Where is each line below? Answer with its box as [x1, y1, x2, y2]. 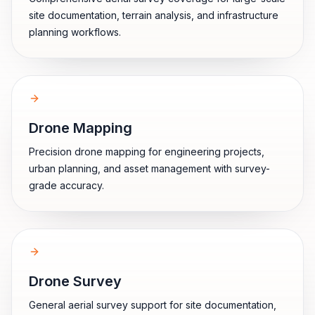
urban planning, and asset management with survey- [29, 162, 270, 174]
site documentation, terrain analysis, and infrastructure [29, 9, 278, 21]
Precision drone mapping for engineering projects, [29, 146, 264, 157]
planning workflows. [29, 26, 121, 38]
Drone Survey [29, 273, 122, 290]
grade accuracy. [29, 179, 104, 191]
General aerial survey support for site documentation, [29, 299, 276, 311]
